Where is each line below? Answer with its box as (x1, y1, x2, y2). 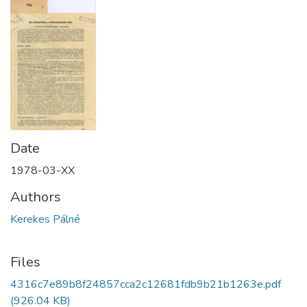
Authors (10, 187, 61, 206)
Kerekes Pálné (10, 211, 80, 227)
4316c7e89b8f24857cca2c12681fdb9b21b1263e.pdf (10, 276, 281, 292)
